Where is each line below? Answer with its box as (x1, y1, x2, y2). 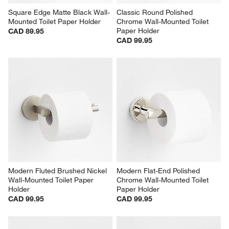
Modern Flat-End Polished (117, 166, 202, 176)
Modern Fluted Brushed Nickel (8, 166, 109, 176)
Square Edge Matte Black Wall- (8, 8, 110, 17)
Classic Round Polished (117, 8, 195, 17)
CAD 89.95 (8, 27, 44, 36)
